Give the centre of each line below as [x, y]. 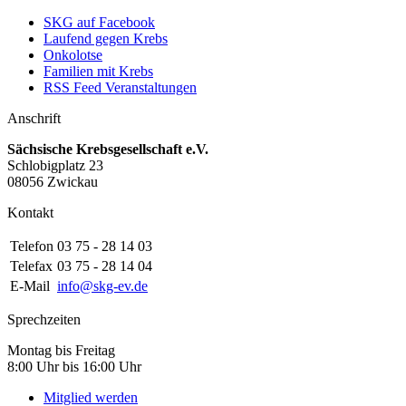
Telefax [31, 266]
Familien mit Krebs [98, 71]
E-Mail [30, 285]
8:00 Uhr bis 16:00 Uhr [74, 366]
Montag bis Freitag [61, 350]
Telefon [32, 246]
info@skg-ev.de [102, 285]
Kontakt [30, 212]
